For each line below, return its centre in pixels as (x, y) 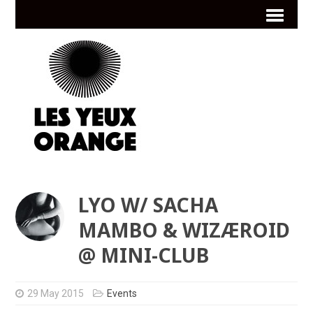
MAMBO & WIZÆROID (184, 230)
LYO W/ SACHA (148, 205)
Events (122, 294)
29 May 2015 (56, 294)
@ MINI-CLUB (144, 255)
